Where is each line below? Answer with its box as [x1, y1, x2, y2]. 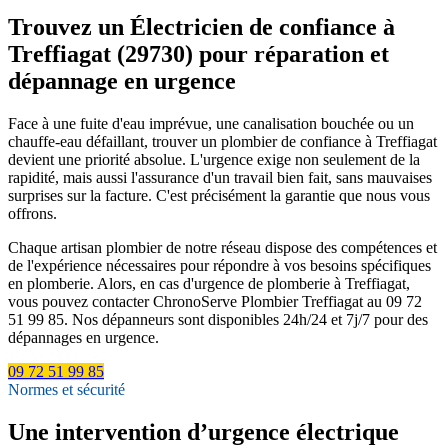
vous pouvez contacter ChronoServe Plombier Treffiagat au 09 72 [8, 292, 422, 310]
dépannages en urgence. [8, 328, 159, 346]
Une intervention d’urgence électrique [8, 418, 399, 445]
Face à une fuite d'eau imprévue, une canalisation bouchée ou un [8, 114, 414, 132]
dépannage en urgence [8, 67, 236, 94]
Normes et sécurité [8, 380, 125, 398]
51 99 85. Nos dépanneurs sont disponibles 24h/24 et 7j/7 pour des [8, 310, 428, 328]
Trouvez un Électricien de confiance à [8, 13, 395, 40]
